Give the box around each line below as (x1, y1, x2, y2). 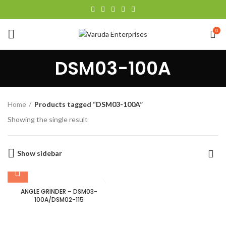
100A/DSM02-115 (34, 195, 84, 204)
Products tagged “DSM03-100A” (34, 100, 143, 108)
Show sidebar (17, 149, 62, 157)
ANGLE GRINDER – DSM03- (21, 187, 97, 196)
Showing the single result (8, 115, 88, 124)
